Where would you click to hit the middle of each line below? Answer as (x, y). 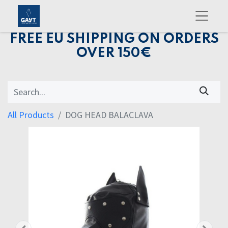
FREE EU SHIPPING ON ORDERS (114, 39)
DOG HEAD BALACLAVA (109, 115)
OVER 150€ (114, 53)
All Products (31, 115)
